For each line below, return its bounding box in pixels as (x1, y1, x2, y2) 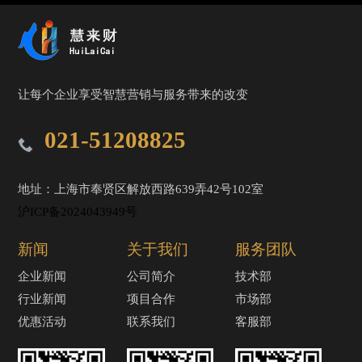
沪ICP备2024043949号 (18, 204, 138, 219)
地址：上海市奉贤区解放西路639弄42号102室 (18, 182, 264, 196)
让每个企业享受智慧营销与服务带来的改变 (18, 87, 249, 102)
